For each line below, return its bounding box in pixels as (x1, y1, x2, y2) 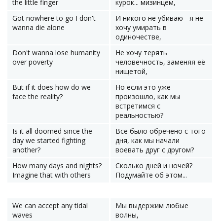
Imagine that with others (12, 170, 91, 180)
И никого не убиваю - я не (115, 13, 203, 23)
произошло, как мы (115, 92, 180, 101)
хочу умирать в (115, 23, 167, 32)
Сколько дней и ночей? (115, 161, 192, 170)
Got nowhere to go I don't (12, 13, 96, 23)
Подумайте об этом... (115, 170, 187, 180)
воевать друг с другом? (115, 145, 194, 154)
